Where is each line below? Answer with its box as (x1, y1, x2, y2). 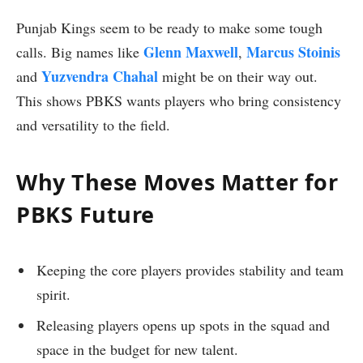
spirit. (36, 284, 70, 304)
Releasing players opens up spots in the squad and (36, 314, 330, 335)
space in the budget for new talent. (36, 339, 238, 359)
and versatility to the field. (16, 114, 170, 135)
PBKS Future (16, 199, 155, 230)
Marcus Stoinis (246, 41, 340, 62)
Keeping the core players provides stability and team (36, 259, 344, 280)
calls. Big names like (16, 41, 143, 62)
